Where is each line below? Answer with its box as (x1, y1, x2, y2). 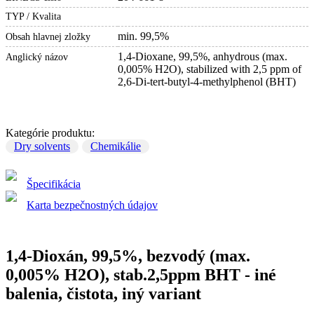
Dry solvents (14, 139, 70, 152)
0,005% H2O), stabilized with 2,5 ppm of (118, 62, 301, 75)
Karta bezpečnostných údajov (27, 198, 158, 211)
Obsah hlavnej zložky (6, 31, 90, 42)
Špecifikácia (27, 177, 81, 190)
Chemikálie (90, 139, 141, 152)
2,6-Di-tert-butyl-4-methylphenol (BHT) (118, 75, 296, 88)
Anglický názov (6, 51, 68, 62)
